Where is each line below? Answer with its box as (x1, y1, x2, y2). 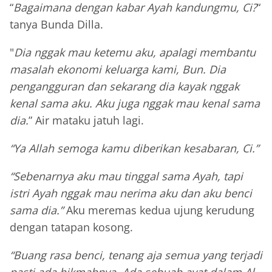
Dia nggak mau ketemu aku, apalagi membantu (14, 45, 256, 60)
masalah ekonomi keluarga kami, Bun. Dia (10, 62, 226, 77)
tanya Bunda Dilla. (10, 17, 103, 32)
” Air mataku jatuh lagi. (29, 113, 144, 128)
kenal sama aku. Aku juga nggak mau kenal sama (10, 96, 260, 111)
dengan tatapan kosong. (10, 220, 133, 235)
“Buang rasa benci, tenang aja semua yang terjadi (10, 248, 262, 263)
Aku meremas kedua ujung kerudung (66, 203, 254, 218)
